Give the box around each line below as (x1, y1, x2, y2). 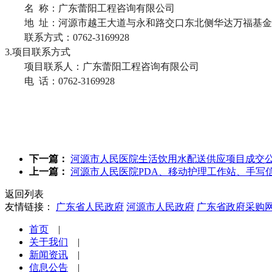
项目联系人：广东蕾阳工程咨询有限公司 (24, 61, 199, 72)
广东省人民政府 (56, 201, 124, 212)
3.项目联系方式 (5, 46, 70, 57)
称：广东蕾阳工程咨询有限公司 (34, 2, 175, 13)
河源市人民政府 (126, 201, 194, 212)
